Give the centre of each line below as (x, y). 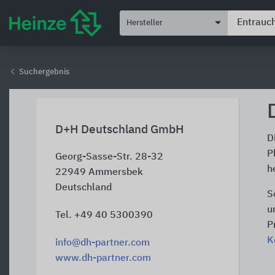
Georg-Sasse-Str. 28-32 (109, 157)
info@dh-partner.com (103, 243)
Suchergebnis (43, 72)
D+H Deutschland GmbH (120, 130)
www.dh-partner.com (103, 258)
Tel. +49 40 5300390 (104, 215)
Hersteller (145, 23)
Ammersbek (116, 172)
